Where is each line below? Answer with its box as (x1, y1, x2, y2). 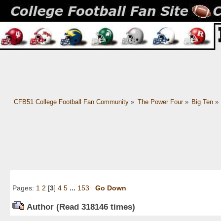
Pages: (12, 184, 36, 192)
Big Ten (191, 98, 214, 106)
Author (27, 201, 54, 212)
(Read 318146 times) (54, 201, 135, 212)
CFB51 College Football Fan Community (13, 98, 129, 106)
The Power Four (137, 98, 183, 106)
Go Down (95, 184, 126, 192)
